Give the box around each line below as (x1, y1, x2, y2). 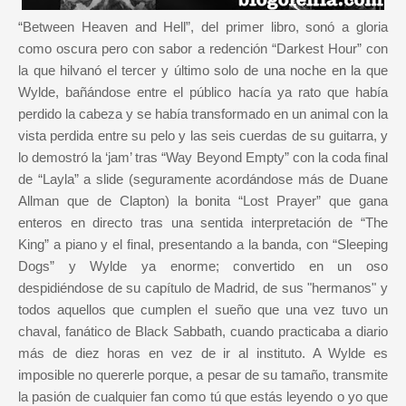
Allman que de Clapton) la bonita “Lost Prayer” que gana (18, 193, 388, 209)
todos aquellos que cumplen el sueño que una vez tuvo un (18, 302, 388, 318)
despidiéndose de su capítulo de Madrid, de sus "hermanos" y (18, 280, 388, 296)
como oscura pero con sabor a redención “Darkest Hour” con (18, 41, 388, 57)
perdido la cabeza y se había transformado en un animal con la (18, 106, 388, 122)
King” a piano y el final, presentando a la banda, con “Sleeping (18, 237, 388, 253)
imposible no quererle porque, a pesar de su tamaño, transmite (18, 367, 388, 383)
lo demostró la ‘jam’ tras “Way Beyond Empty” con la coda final (18, 150, 388, 166)
